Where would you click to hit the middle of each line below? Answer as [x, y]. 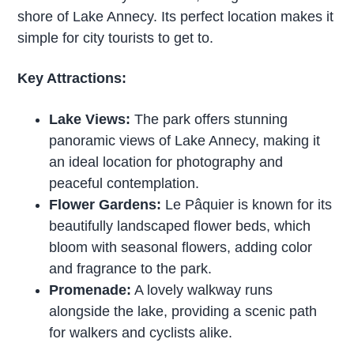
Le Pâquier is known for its [247, 205]
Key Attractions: [72, 79]
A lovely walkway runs [202, 290]
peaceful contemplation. [124, 184]
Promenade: [90, 290]
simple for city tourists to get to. [116, 38]
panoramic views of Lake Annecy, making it [185, 141]
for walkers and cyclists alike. [141, 333]
